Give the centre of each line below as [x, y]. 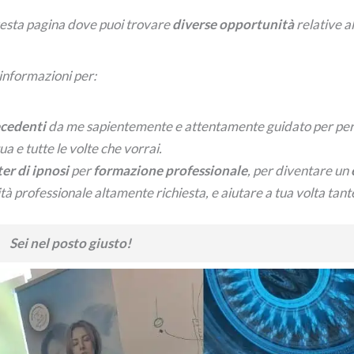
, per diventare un [299, 171]
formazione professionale [169, 171]
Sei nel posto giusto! [71, 243]
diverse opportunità [233, 24]
